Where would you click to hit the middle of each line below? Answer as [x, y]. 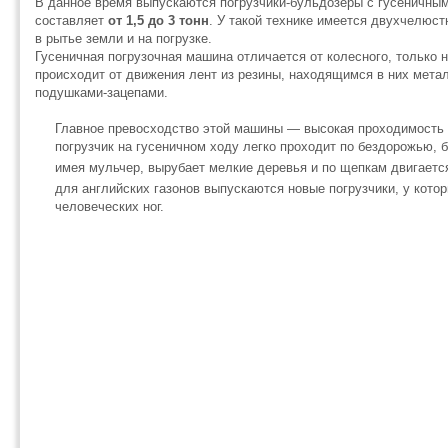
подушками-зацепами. [101, 93]
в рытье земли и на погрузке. [123, 39]
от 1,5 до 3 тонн [158, 21]
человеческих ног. [109, 207]
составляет [71, 21]
